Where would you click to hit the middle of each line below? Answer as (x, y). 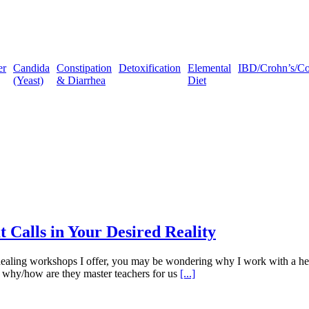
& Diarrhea (81, 81)
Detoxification (150, 68)
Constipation (84, 68)
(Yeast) (28, 81)
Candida (31, 68)
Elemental (209, 68)
